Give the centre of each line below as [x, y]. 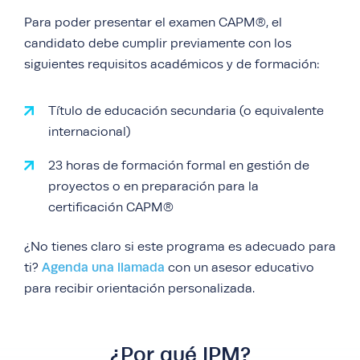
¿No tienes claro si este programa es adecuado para [180, 247]
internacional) [89, 132]
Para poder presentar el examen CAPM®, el [153, 22]
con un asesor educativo [239, 268]
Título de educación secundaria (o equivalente [186, 111]
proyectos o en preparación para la [153, 186]
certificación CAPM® [111, 207]
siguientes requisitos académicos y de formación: [172, 64]
